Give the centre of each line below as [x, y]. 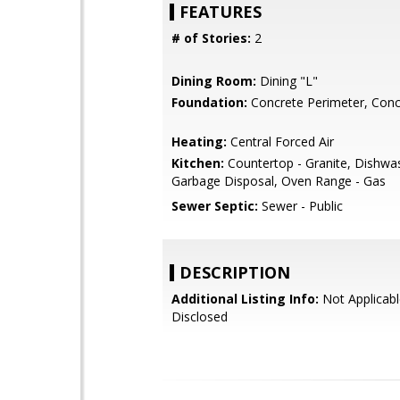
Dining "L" [287, 81]
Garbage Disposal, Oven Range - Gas [279, 181]
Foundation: [209, 102]
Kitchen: [198, 163]
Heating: [199, 142]
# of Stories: [211, 38]
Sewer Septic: [215, 206]
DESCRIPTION [235, 272]
